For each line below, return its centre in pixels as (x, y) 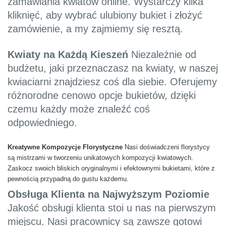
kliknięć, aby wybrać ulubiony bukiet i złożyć (105, 15)
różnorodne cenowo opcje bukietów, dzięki (102, 95)
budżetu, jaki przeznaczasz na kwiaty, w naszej (113, 68)
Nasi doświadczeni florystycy (166, 147)
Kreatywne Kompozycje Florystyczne (65, 147)
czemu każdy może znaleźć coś (79, 109)
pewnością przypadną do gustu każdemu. (68, 179)
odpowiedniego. (42, 122)
